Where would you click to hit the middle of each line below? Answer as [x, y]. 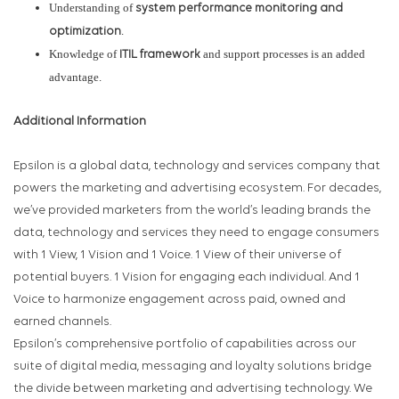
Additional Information [80, 122]
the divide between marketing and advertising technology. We [193, 389]
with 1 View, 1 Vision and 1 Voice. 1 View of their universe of [177, 256]
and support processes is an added [283, 54]
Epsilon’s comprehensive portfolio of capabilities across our [185, 345]
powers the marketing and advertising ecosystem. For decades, [197, 189]
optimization [85, 32]
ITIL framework [160, 55]
